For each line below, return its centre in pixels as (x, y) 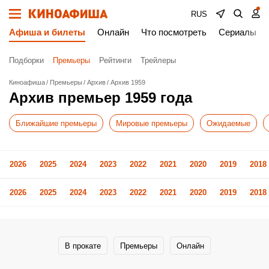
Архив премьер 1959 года (101, 98)
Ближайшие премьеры (56, 123)
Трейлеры (158, 60)
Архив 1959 (128, 82)
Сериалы (237, 32)
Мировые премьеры (152, 123)
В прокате (83, 246)
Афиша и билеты (47, 32)
